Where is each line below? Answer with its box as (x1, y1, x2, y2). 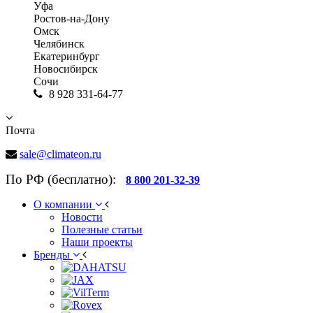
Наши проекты (61, 236, 133, 248)
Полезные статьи (61, 224, 143, 235)
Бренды (34, 249, 73, 261)
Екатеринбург (34, 50, 100, 62)
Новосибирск (34, 63, 98, 75)
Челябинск (34, 38, 85, 50)
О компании (34, 198, 95, 210)
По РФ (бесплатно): (6, 172, 123, 187)
